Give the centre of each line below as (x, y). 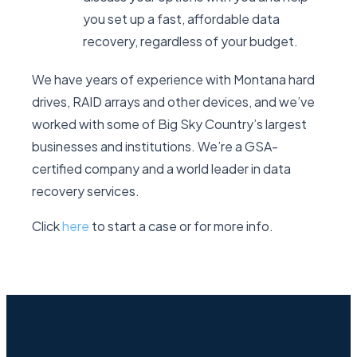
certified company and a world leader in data (161, 169)
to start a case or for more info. (181, 226)
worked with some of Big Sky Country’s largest (169, 124)
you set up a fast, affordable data (181, 19)
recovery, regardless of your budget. (190, 41)
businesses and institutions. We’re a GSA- (155, 146)
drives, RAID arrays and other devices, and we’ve (173, 102)
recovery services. (86, 191)
